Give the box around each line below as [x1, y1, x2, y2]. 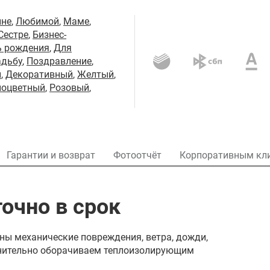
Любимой [16, 16, 59, 27]
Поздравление [27, 55, 92, 67]
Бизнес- [33, 29, 66, 40]
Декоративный [5, 69, 73, 80]
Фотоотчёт [113, 149, 162, 161]
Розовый [49, 82, 89, 93]
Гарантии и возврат [7, 149, 95, 161]
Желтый [77, 69, 114, 80]
